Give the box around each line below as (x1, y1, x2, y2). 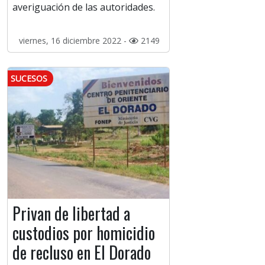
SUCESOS (11, 73, 47, 85)
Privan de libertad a (12, 201, 130, 226)
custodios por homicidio (12, 221, 155, 245)
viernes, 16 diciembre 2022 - (18, 35, 129, 47)
